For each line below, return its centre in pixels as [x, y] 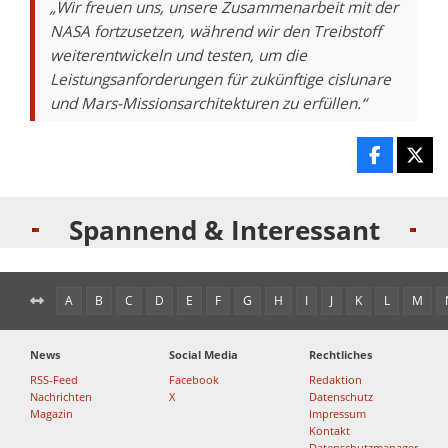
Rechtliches [340, 355]
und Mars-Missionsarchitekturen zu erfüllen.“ [208, 104]
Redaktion [335, 380]
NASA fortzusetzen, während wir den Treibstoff [215, 32]
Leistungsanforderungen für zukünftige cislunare [220, 80]
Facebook [194, 380]
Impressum [337, 414]
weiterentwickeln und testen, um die [178, 56]
